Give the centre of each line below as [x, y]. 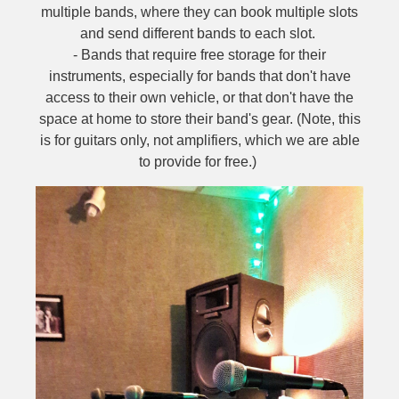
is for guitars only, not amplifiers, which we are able [199, 140]
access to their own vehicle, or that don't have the [199, 98]
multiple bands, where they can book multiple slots [199, 12]
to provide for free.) [199, 162]
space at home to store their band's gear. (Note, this [199, 119]
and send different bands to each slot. [199, 33]
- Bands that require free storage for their [199, 55]
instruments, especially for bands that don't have [199, 76]
